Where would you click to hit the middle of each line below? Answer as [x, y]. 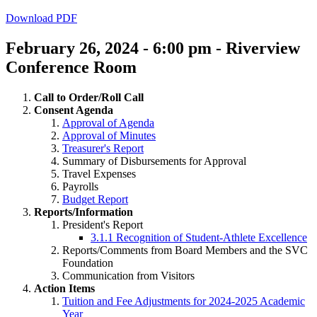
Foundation [88, 263]
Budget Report [95, 199]
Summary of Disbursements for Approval [154, 161]
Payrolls [80, 186]
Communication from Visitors [128, 275]
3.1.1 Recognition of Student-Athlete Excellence [199, 237]
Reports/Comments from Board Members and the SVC [185, 250]
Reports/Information [83, 212]
